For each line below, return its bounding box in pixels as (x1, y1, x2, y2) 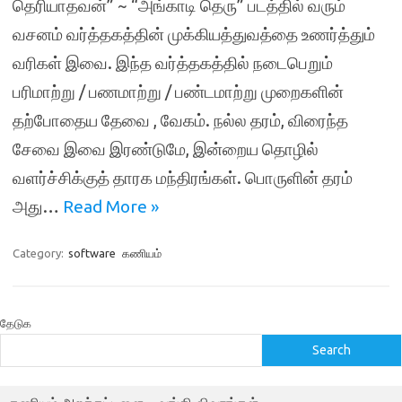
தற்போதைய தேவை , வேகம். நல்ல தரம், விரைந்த (13, 110, 348, 130)
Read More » (63, 197, 159, 216)
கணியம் (122, 247, 162, 259)
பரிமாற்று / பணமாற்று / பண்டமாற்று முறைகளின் (13, 82, 344, 101)
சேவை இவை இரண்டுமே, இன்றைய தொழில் (13, 139, 319, 159)
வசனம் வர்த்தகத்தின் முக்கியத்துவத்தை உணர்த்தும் (13, 24, 375, 44)
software (68, 247, 116, 259)
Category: (13, 247, 66, 259)
